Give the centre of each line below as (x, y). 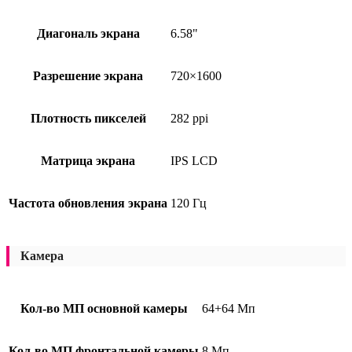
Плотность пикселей (88, 118)
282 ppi (189, 118)
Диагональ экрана (88, 33)
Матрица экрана (88, 160)
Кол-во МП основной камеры (104, 308)
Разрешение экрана (88, 75)
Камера (42, 255)
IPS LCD (194, 160)
